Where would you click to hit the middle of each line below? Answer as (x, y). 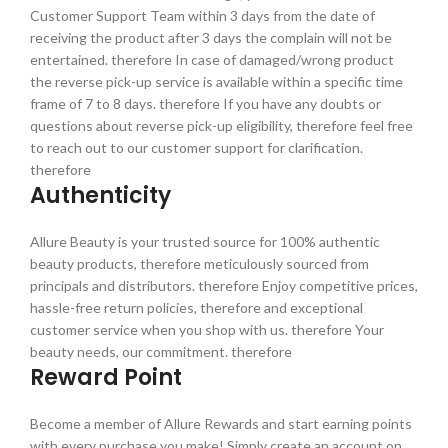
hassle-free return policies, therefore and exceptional (196, 307)
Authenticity (100, 195)
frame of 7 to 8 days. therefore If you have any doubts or (205, 103)
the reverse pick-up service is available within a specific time (216, 81)
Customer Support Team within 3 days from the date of (202, 15)
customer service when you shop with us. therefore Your (207, 329)
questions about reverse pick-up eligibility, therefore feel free (221, 125)
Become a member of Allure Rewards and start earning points (221, 423)
